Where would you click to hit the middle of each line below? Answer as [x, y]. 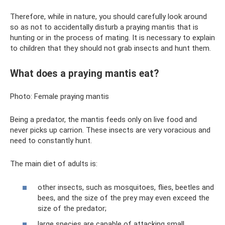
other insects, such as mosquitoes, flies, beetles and [126, 187]
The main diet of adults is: [54, 164]
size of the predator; [72, 208]
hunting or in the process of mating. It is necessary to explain [113, 38]
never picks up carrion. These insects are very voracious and [110, 130]
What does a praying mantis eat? [84, 74]
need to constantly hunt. [51, 141]
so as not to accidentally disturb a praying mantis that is [104, 27]
